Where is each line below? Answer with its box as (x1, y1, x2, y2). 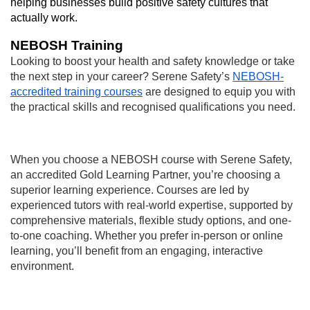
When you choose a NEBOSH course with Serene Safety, (10, 154, 292, 166)
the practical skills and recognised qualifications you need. (10, 101, 295, 113)
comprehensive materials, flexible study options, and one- (10, 215, 291, 227)
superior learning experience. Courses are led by (10, 184, 249, 197)
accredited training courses (10, 86, 143, 98)
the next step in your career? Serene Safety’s (10, 71, 232, 83)
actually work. (10, 12, 77, 24)
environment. (10, 260, 74, 273)
